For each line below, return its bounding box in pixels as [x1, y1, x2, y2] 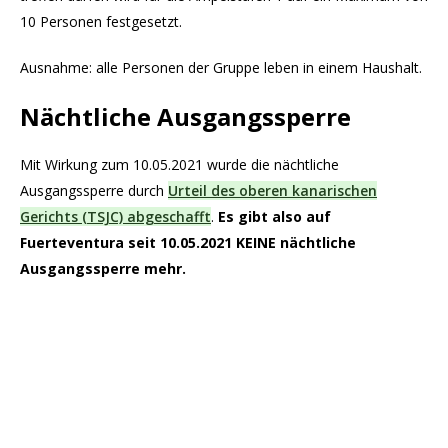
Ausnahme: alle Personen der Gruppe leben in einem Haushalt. [20, 58, 422, 78]
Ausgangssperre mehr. [20, 259, 186, 279]
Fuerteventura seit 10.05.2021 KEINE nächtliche [20, 233, 356, 253]
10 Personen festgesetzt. [20, 12, 182, 32]
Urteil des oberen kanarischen [168, 181, 377, 201]
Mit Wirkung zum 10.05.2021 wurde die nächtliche [20, 155, 339, 175]
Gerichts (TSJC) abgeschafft [20, 207, 211, 227]
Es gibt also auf [218, 207, 331, 227]
